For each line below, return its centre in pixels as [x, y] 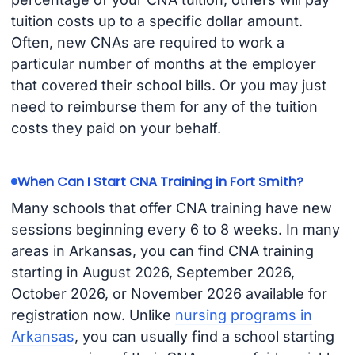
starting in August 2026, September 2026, [153, 273]
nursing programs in [243, 315]
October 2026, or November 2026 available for [169, 294]
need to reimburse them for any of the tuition [164, 106]
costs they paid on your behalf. [116, 128]
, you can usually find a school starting [204, 337]
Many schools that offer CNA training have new [171, 208]
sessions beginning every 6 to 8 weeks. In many [175, 230]
